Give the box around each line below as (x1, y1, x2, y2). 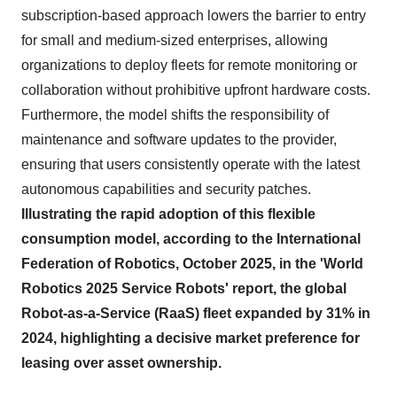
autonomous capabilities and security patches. (21, 182, 311, 197)
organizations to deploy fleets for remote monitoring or (21, 58, 357, 73)
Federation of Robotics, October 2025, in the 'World (21, 256, 363, 271)
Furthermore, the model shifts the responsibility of (21, 107, 329, 122)
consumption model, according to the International (21, 231, 361, 246)
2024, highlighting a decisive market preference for (21, 331, 360, 346)
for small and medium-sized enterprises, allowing (21, 33, 328, 48)
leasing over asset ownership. (21, 355, 222, 370)
